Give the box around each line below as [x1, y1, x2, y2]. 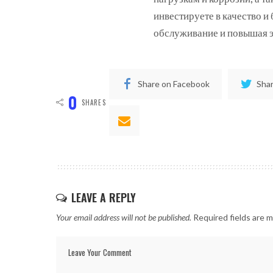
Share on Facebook [137, 78, 210, 89]
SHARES [82, 97, 106, 107]
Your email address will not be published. [56, 211, 191, 222]
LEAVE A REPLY [71, 189, 136, 205]
